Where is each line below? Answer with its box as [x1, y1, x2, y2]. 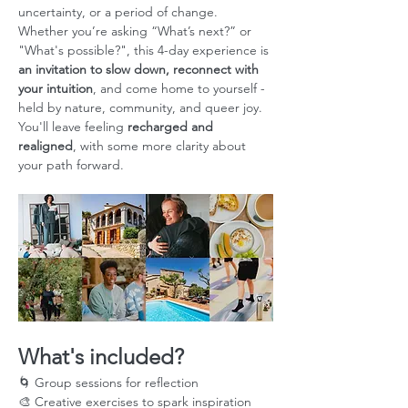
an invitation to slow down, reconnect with [18, 61, 262, 77]
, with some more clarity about [73, 138, 250, 154]
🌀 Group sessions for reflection [18, 374, 199, 391]
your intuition [18, 80, 93, 97]
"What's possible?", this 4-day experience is [18, 42, 272, 58]
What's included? [18, 343, 184, 370]
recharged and [127, 118, 217, 135]
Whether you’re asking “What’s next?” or [18, 23, 255, 39]
